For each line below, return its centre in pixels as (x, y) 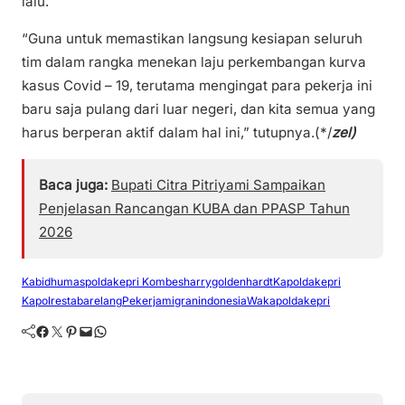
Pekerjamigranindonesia (184, 300)
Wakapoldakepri (288, 300)
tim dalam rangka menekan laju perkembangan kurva (194, 62)
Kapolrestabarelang (72, 300)
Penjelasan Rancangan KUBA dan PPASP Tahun (194, 208)
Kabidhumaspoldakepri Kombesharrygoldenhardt (147, 281)
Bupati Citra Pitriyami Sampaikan (218, 184)
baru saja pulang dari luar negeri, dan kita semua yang (198, 109)
